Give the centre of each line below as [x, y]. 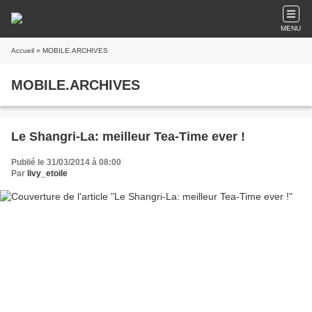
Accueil [23, 50]
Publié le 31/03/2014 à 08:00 [66, 162]
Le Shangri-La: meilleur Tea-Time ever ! [128, 136]
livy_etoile [47, 173]
